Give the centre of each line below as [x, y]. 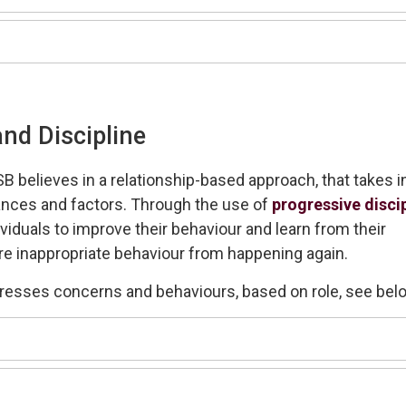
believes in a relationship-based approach [167, 179]
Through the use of [202, 204]
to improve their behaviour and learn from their [221, 228]
